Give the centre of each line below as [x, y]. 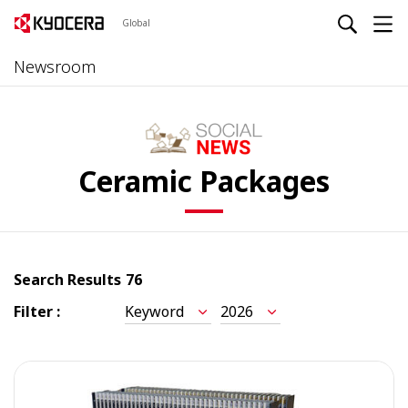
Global [136, 22]
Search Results [67, 280]
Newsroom [55, 66]
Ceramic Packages [204, 181]
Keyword [154, 312]
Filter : [37, 312]
